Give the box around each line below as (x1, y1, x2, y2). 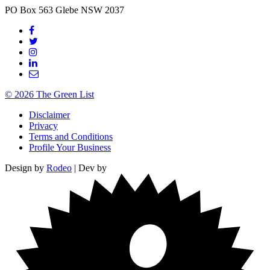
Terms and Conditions (29, 131, 113, 142)
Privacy (29, 120, 58, 131)
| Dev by (72, 162, 107, 173)
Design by (5, 162, 46, 173)
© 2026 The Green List (5, 89, 94, 99)
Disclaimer (29, 109, 70, 120)
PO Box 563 (5, 4, 53, 15)
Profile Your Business (29, 142, 111, 152)
